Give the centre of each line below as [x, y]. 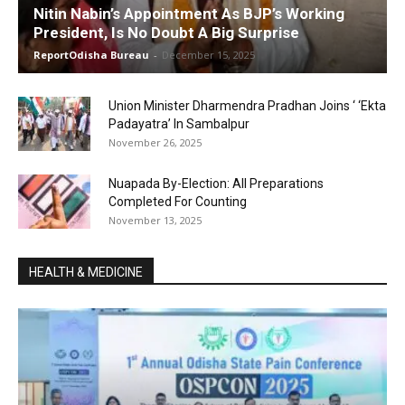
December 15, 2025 [208, 55]
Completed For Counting [178, 202]
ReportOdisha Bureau [91, 55]
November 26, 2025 [155, 143]
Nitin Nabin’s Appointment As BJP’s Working [189, 14]
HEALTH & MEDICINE [86, 273]
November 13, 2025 [155, 221]
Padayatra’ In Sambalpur [179, 124]
